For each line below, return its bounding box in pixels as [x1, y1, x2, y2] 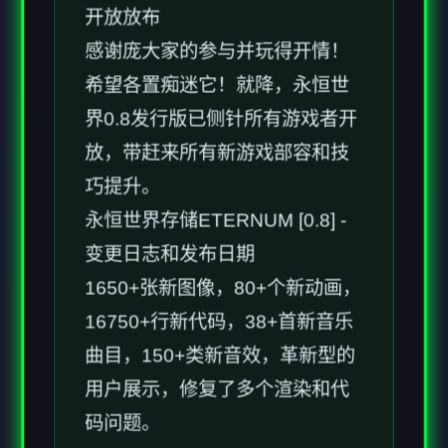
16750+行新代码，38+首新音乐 [84, 235, 354, 257]
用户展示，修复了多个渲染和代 [84, 303, 350, 325]
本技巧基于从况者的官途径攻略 [84, 405, 350, 427]
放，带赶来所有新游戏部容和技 [84, 65, 350, 87]
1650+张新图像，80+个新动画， [84, 201, 362, 223]
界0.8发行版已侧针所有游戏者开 [84, 31, 358, 53]
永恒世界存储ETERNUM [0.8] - [84, 133, 347, 155]
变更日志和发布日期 [84, 167, 255, 189]
